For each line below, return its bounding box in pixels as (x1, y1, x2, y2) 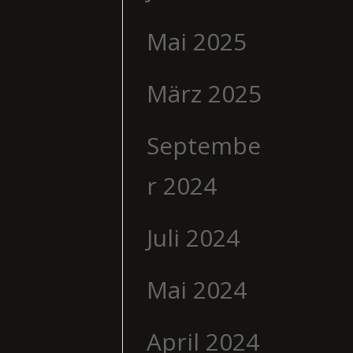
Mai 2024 (146, 273, 247, 306)
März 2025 (146, 76, 262, 110)
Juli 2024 (146, 221, 240, 254)
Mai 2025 (146, 24, 247, 58)
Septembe (146, 128, 261, 162)
